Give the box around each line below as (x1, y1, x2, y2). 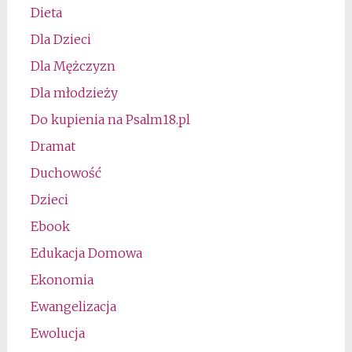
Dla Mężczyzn (30, 58, 115, 75)
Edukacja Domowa (30, 245, 142, 262)
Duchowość (30, 165, 101, 181)
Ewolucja (30, 325, 85, 342)
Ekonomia (30, 272, 93, 288)
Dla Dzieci (30, 31, 91, 48)
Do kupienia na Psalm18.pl (30, 112, 190, 128)
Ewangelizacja (30, 299, 116, 315)
